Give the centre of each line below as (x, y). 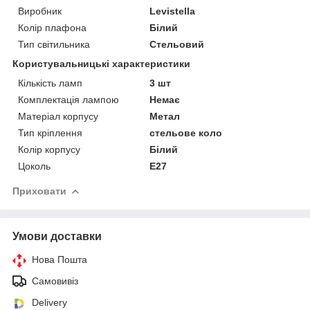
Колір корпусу (49, 149)
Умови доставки (57, 236)
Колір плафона (52, 27)
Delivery (49, 302)
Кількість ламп (50, 83)
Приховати (39, 191)
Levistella (173, 11)
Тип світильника (54, 44)
